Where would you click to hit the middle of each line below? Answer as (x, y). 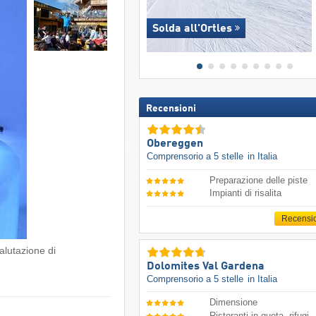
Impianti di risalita (246, 193)
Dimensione (234, 303)
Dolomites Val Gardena (205, 266)
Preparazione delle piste (259, 180)
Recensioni (171, 109)
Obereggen (175, 144)
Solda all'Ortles (192, 29)
